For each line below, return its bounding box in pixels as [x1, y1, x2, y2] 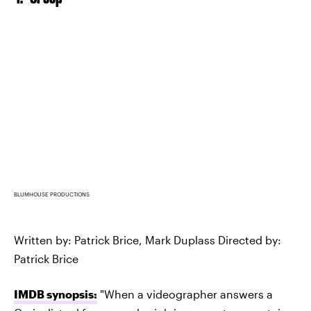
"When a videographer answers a [97, 287, 273, 301]
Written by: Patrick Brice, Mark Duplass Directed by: [14, 233, 281, 246]
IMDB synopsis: [14, 287, 97, 301]
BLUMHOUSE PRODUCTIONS [14, 191, 90, 198]
